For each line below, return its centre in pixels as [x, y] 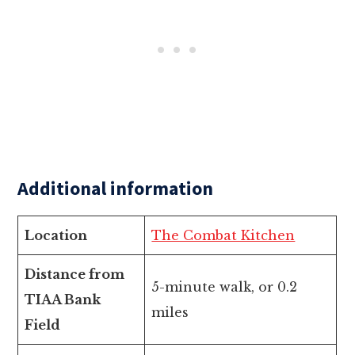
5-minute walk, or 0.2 [225, 287]
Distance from [75, 275]
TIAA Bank [63, 300]
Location [56, 236]
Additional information [116, 189]
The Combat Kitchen [223, 236]
